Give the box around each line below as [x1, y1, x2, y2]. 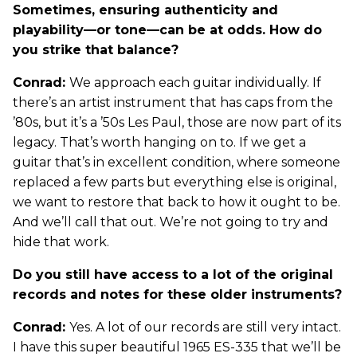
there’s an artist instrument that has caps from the [13, 95, 333, 111]
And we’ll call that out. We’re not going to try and [13, 214, 328, 230]
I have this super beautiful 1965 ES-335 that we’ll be [13, 339, 341, 355]
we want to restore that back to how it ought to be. [13, 194, 340, 210]
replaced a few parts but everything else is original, [13, 175, 336, 190]
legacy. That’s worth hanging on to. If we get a [13, 135, 306, 151]
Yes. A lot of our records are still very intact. [69, 320, 341, 335]
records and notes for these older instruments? [13, 287, 342, 303]
